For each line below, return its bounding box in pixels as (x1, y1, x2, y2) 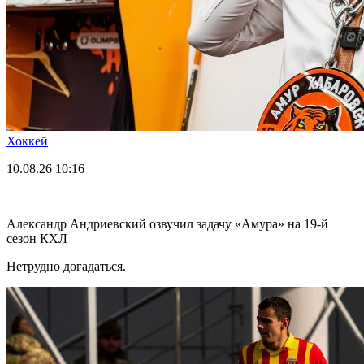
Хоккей (6, 133, 48, 148)
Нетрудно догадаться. (6, 258, 126, 273)
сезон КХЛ (6, 231, 67, 245)
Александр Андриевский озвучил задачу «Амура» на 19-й (6, 216, 328, 231)
